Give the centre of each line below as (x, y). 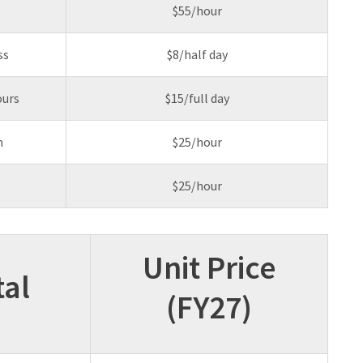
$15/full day (197, 98)
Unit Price (209, 268)
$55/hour (197, 11)
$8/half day (197, 55)
